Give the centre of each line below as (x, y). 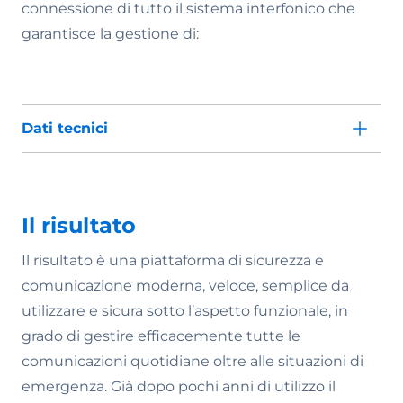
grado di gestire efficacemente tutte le (161, 336)
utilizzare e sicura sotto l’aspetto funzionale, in (185, 311)
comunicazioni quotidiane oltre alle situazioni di (193, 361)
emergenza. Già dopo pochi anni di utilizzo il (179, 386)
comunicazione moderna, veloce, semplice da (185, 286)
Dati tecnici (65, 128)
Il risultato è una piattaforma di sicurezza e (173, 260)
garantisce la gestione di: (110, 34)
